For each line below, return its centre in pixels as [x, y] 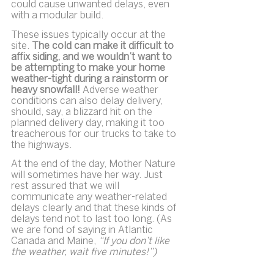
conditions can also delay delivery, [88, 101]
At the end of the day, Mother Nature [94, 165]
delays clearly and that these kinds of [95, 209]
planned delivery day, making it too [89, 123]
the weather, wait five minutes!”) [84, 253]
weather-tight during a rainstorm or [91, 79]
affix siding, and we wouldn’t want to [93, 57]
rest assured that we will [66, 187]
